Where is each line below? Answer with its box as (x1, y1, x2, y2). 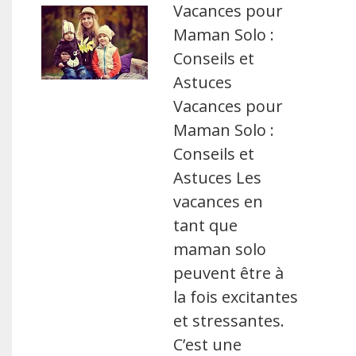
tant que (173, 215, 238, 236)
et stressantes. (173, 310, 285, 331)
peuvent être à (173, 262, 284, 284)
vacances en (173, 191, 264, 212)
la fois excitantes (173, 286, 299, 308)
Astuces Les (173, 167, 262, 188)
